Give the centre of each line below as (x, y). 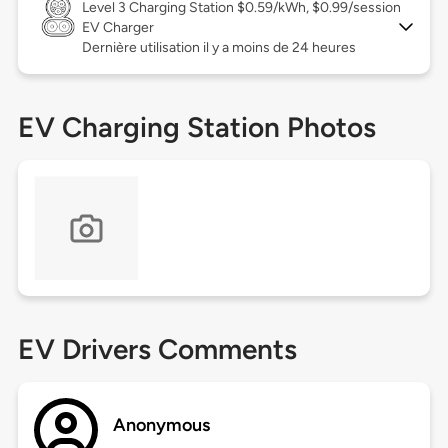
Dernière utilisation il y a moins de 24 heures (218, 48)
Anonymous (162, 425)
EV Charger (117, 28)
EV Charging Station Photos (196, 127)
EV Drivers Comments (157, 349)
